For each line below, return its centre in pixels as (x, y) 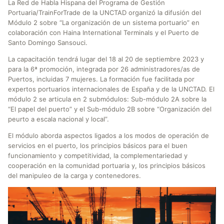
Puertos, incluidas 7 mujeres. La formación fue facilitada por (101, 79)
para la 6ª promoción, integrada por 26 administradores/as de (104, 69)
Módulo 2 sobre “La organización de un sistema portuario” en (104, 22)
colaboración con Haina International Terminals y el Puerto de (103, 32)
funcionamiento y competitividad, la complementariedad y (98, 155)
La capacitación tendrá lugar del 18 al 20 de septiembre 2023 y (106, 59)
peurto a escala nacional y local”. (58, 119)
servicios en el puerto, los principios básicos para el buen (98, 145)
